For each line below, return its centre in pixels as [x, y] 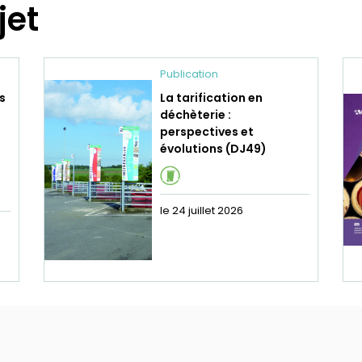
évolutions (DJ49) [213, 149]
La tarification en [211, 98]
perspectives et [207, 132]
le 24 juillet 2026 [202, 211]
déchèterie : [196, 115]
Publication [189, 74]
